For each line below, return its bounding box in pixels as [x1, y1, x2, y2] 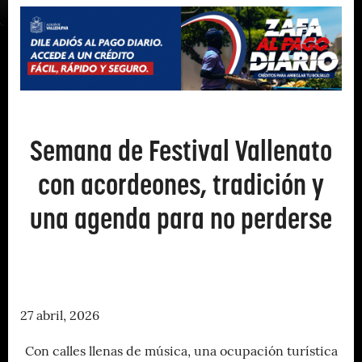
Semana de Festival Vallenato [30, 132, 332, 169]
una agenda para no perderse [30, 200, 332, 237]
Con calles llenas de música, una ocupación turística [24, 345, 338, 359]
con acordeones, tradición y [38, 166, 324, 203]
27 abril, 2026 [20, 309, 99, 323]
